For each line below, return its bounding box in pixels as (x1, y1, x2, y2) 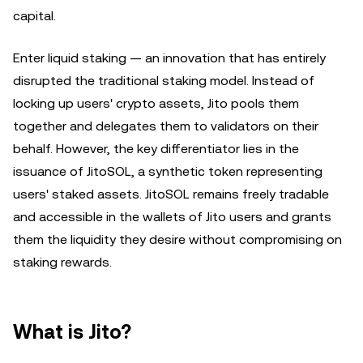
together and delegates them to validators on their (13, 118, 318, 134)
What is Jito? (13, 321, 131, 344)
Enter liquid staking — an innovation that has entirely (13, 50, 326, 66)
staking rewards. (13, 254, 112, 270)
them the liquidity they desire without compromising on (13, 232, 342, 247)
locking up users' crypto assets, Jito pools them (13, 96, 299, 111)
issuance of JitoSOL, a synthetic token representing (13, 164, 322, 179)
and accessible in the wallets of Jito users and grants (13, 209, 331, 224)
